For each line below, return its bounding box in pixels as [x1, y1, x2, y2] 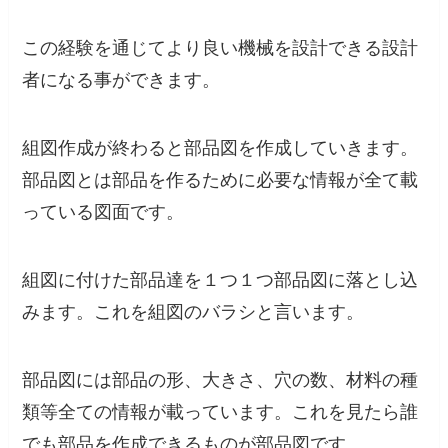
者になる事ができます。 [22, 70, 221, 91]
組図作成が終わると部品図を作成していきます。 [22, 138, 419, 159]
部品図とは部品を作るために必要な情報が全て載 [22, 170, 419, 191]
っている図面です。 [22, 202, 185, 223]
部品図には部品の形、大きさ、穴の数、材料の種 [22, 369, 419, 390]
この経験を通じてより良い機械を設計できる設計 [22, 38, 419, 59]
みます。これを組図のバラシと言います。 [22, 302, 365, 323]
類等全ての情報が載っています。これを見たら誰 [22, 401, 419, 422]
